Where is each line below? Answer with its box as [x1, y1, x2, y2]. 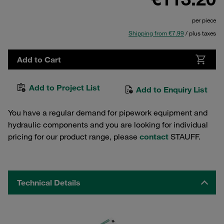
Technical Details [17, 177, 80, 187]
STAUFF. [168, 131, 200, 141]
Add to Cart [17, 54, 61, 64]
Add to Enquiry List [134, 84, 207, 94]
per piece [192, 16, 216, 24]
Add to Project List [29, 82, 100, 92]
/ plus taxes [184, 29, 216, 37]
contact [139, 131, 168, 141]
